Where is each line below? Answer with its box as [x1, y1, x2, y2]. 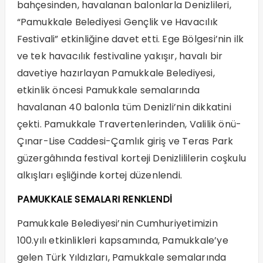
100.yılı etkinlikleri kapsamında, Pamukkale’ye [16, 234, 228, 248]
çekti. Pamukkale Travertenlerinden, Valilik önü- [16, 117, 242, 131]
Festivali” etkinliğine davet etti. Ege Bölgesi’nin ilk [16, 32, 244, 46]
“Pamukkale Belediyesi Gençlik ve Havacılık [16, 15, 218, 29]
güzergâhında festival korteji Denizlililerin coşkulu [16, 151, 246, 166]
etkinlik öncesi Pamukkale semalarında [16, 83, 200, 97]
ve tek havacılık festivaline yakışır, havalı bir [16, 49, 223, 63]
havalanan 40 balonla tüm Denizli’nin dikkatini [16, 100, 231, 114]
